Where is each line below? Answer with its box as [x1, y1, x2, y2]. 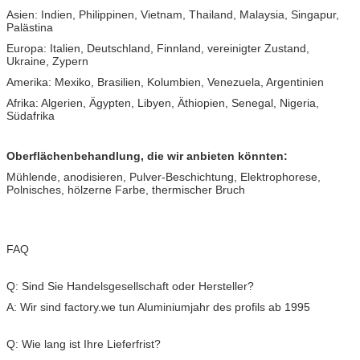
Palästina [6, 20, 53, 34]
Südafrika [6, 108, 55, 122]
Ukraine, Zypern [6, 54, 88, 67]
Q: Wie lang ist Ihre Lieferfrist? [6, 337, 161, 350]
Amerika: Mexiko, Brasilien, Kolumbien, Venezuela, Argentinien [6, 75, 324, 88]
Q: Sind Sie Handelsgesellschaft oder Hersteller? [6, 279, 254, 292]
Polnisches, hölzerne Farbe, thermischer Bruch [6, 182, 245, 196]
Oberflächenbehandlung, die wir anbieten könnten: [6, 149, 288, 162]
